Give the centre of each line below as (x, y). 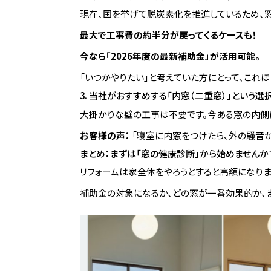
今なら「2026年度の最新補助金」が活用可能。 (170, 56)
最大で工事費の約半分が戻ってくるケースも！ (168, 34)
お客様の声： (105, 135)
